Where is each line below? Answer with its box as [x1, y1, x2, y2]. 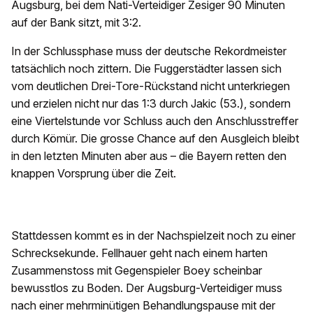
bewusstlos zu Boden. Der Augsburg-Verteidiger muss [11, 281, 282, 296]
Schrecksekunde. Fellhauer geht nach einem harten [11, 246, 268, 261]
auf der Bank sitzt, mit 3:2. [11, 15, 141, 30]
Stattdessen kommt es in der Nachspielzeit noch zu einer [11, 228, 296, 243]
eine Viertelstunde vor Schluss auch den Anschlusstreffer [11, 114, 298, 129]
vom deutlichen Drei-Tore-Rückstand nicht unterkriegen [11, 79, 290, 94]
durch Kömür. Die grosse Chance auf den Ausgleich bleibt [11, 131, 299, 146]
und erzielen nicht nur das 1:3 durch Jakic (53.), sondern [11, 96, 291, 111]
